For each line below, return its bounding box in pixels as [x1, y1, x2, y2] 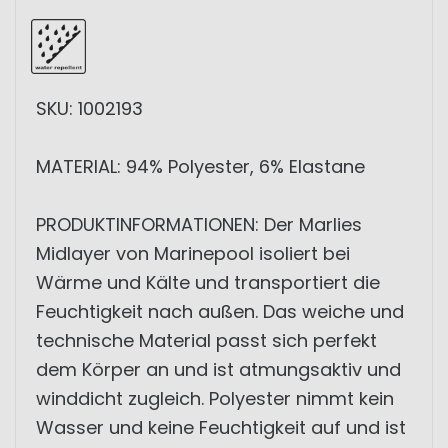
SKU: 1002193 [36, 96, 143, 121]
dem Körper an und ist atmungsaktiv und [36, 357, 401, 382]
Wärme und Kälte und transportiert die [36, 270, 380, 295]
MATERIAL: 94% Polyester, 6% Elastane [36, 154, 365, 179]
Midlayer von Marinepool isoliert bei [36, 241, 350, 266]
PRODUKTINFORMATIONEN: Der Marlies [36, 212, 362, 237]
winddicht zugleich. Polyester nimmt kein [36, 386, 394, 411]
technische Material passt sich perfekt [36, 328, 377, 353]
